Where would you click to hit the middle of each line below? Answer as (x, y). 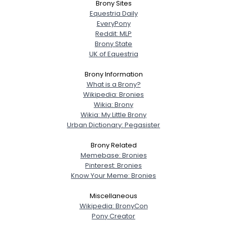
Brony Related (113, 145)
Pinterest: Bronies (113, 165)
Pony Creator (113, 216)
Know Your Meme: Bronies (113, 176)
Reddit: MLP (113, 34)
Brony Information (113, 74)
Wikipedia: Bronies (113, 94)
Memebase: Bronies (113, 155)
